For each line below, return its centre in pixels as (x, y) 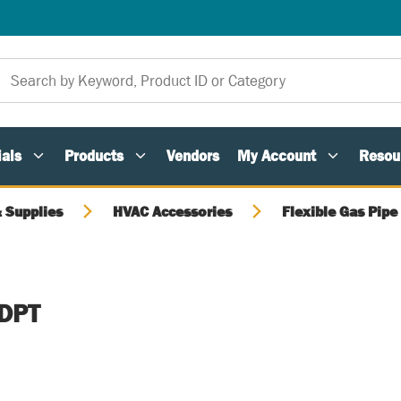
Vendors (193, 156)
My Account (277, 156)
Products (94, 156)
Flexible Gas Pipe (340, 211)
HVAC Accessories (172, 211)
